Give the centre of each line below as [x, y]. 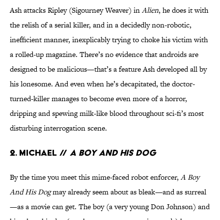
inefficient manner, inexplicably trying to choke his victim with [109, 40]
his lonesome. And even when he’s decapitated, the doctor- [102, 84]
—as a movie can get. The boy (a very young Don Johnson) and [110, 207]
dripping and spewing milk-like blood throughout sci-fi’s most [107, 113]
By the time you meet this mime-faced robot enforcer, [95, 177]
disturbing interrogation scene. [58, 128]
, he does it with [183, 10]
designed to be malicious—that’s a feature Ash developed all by [108, 69]
